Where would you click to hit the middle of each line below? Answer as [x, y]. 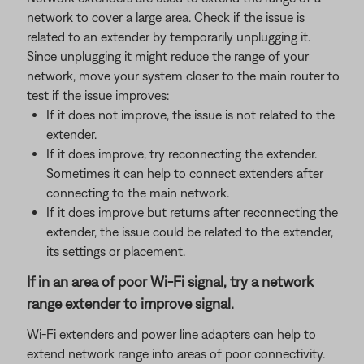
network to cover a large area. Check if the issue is [166, 17]
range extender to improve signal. [130, 303]
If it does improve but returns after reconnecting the [192, 212]
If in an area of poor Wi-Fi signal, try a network [170, 282]
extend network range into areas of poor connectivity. [176, 353]
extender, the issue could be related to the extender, [190, 232]
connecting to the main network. [138, 193]
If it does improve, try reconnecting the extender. [182, 154]
